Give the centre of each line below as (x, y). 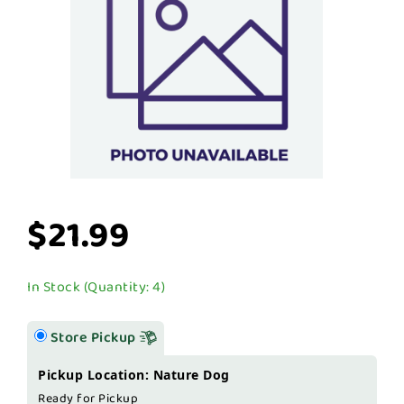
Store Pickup (94, 338)
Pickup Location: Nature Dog (134, 375)
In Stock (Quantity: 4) (96, 287)
